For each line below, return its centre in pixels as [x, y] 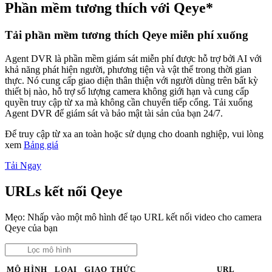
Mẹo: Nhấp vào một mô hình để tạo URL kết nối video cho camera [133, 217]
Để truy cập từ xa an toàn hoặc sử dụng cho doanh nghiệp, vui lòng [134, 134]
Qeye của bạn [31, 228]
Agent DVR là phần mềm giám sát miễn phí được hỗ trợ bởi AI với [133, 58]
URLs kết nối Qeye [64, 191]
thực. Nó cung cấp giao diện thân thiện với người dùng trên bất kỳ [131, 80]
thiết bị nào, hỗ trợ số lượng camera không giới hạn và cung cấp [127, 91]
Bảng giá [41, 144]
